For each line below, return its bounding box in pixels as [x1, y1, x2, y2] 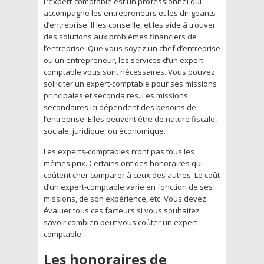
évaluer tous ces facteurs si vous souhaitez [44, 204, 200, 216]
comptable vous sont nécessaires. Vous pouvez [44, 66, 215, 77]
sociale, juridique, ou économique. [44, 125, 166, 136]
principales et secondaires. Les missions [44, 90, 188, 101]
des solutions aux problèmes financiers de [44, 31, 197, 42]
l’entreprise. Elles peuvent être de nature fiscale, [44, 113, 217, 124]
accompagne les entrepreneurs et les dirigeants [44, 7, 216, 18]
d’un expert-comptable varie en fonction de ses [44, 181, 213, 192]
